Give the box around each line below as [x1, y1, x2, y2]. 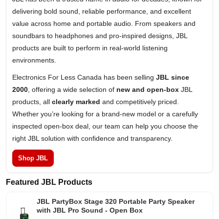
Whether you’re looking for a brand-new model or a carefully [12, 109, 198, 118]
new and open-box [116, 85, 179, 93]
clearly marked [52, 97, 100, 106]
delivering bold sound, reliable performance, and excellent [12, 7, 191, 15]
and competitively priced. [100, 97, 179, 106]
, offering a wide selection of [28, 85, 116, 93]
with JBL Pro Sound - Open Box [36, 206, 143, 214]
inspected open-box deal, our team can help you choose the [12, 122, 198, 130]
